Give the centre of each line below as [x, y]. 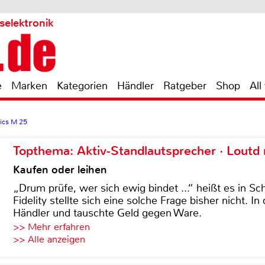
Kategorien [82, 86]
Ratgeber [185, 86]
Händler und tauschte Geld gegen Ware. [107, 213]
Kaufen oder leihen [60, 170]
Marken [29, 86]
